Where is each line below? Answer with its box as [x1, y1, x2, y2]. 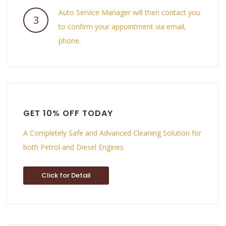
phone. [59, 36, 81, 45]
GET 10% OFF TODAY [23, 107, 113, 119]
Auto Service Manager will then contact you [59, 8, 200, 17]
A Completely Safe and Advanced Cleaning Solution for [23, 128, 201, 138]
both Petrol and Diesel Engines [23, 142, 124, 152]
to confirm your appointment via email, [59, 22, 186, 31]
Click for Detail [41, 171, 91, 180]
